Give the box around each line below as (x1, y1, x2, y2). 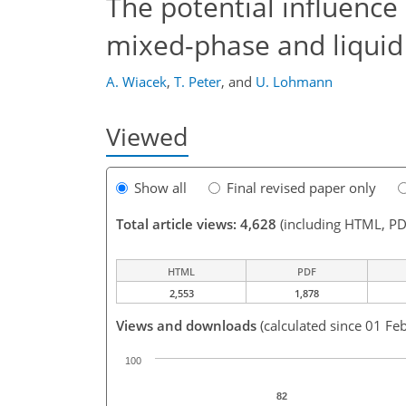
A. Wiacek (106, 72, 167, 91)
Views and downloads (116, 316, 256, 335)
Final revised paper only (227, 179, 376, 198)
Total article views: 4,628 (116, 215, 276, 234)
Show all (134, 179, 187, 198)
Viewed (106, 120, 188, 153)
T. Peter (174, 72, 221, 91)
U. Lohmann (256, 72, 333, 91)
